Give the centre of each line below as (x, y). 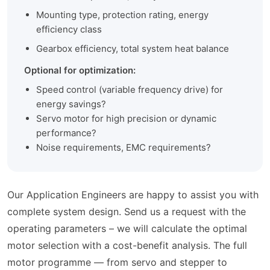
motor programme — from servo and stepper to (117, 262)
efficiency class (69, 30)
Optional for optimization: (80, 71)
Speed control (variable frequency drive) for (130, 90)
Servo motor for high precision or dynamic (126, 119)
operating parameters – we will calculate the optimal (127, 229)
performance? (66, 133)
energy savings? (71, 104)
